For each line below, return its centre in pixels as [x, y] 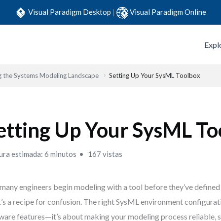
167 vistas [105, 154]
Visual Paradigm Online [168, 12]
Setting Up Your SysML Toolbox [155, 75]
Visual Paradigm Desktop [70, 12]
